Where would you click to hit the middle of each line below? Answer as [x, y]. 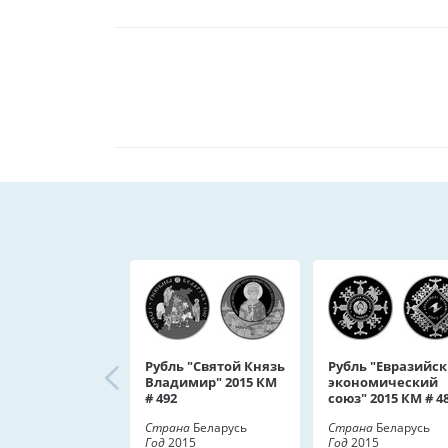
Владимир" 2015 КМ [211, 382]
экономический [383, 382]
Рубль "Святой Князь [215, 366]
